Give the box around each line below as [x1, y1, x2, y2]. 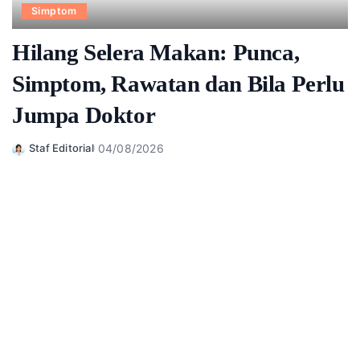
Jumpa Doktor [12, 101, 156, 128]
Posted [11, 149, 48, 162]
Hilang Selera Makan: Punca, [12, 39, 300, 65]
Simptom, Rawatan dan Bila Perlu [12, 70, 345, 96]
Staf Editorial [29, 141, 94, 155]
